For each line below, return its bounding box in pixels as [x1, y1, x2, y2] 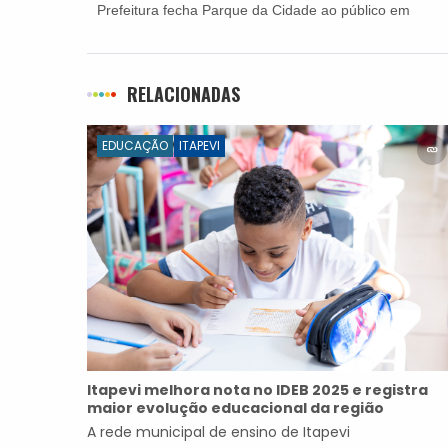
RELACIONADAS [127, 80, 240, 107]
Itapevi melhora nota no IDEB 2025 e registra [87, 380, 428, 401]
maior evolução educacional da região [87, 398, 384, 419]
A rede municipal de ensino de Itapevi [87, 422, 350, 443]
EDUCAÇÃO [102, 136, 168, 154]
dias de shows [97, 19, 187, 36]
